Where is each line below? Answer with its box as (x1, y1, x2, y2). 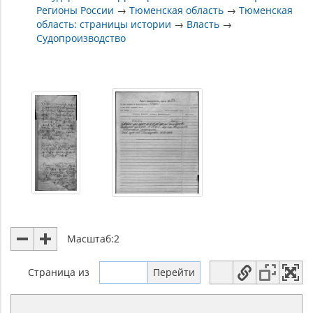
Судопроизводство (36, 31, 126, 45)
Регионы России (36, 3, 115, 17)
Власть (187, 17, 220, 31)
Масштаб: (67, 231, 114, 245)
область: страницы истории (36, 17, 172, 31)
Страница (28, 265, 78, 279)
